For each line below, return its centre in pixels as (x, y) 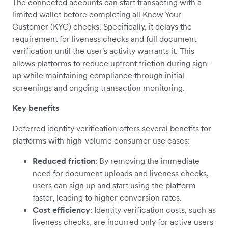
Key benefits (36, 108)
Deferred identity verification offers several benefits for (112, 128)
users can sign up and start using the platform (114, 185)
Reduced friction (64, 161)
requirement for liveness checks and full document (104, 39)
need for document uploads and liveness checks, (121, 173)
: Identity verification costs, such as (153, 210)
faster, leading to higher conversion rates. (107, 197)
